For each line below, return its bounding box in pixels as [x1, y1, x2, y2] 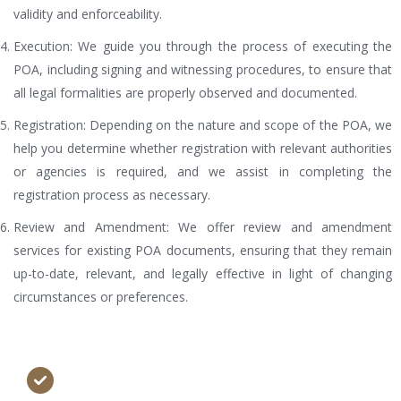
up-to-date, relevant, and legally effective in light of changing [13, 265, 392, 283]
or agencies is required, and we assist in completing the [13, 163, 392, 181]
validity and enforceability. [13, 5, 162, 23]
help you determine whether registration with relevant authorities [13, 140, 392, 158]
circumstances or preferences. [13, 288, 188, 306]
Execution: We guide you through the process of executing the [13, 38, 392, 55]
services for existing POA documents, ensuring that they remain [13, 242, 392, 260]
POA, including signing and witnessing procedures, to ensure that [13, 61, 392, 79]
